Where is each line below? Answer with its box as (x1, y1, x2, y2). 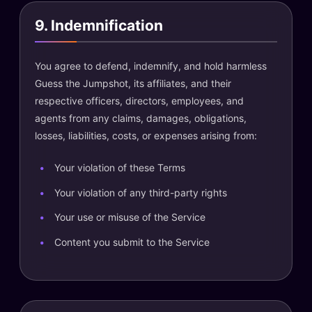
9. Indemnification (35, 16, 163, 34)
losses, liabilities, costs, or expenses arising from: (35, 130, 257, 141)
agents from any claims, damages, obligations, (35, 112, 247, 124)
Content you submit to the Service (54, 235, 210, 248)
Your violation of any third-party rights (54, 186, 227, 198)
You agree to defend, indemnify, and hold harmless (35, 60, 267, 72)
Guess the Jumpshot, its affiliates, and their (35, 77, 231, 89)
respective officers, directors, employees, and (35, 95, 244, 107)
